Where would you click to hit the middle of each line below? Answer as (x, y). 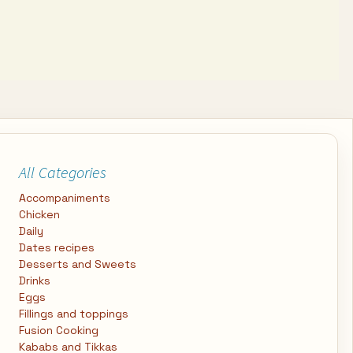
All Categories (63, 172)
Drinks (35, 281)
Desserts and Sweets (78, 264)
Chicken (39, 214)
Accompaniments (65, 198)
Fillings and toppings (74, 314)
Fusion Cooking (59, 330)
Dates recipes (57, 247)
